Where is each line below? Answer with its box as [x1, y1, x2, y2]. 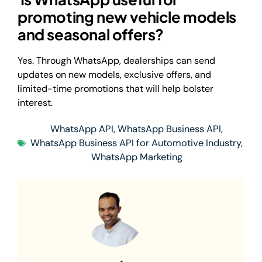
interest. [18, 96, 53, 109]
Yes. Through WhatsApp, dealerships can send [18, 54, 215, 67]
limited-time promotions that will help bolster [18, 82, 213, 95]
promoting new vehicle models [18, 7, 236, 27]
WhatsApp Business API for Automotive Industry [30, 137, 241, 150]
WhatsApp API [50, 123, 113, 136]
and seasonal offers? [18, 25, 164, 44]
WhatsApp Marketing [91, 151, 182, 164]
